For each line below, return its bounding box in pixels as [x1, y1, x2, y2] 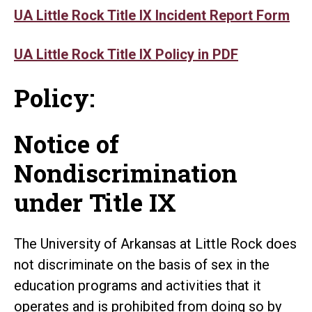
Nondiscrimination [14, 156, 237, 189]
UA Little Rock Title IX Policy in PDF [14, 45, 238, 63]
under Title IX [14, 185, 176, 218]
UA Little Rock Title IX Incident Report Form [14, 6, 290, 24]
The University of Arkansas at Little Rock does [14, 235, 297, 252]
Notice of [14, 127, 119, 159]
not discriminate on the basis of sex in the [14, 256, 270, 273]
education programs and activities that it [14, 276, 261, 294]
